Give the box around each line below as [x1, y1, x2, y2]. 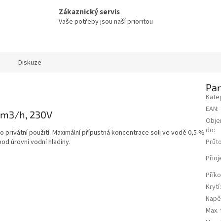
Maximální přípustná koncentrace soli [52, 127, 162, 138]
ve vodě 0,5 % [162, 127, 205, 138]
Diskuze [18, 58, 41, 68]
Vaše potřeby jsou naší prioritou [59, 16, 153, 27]
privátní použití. [5, 127, 52, 138]
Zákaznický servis [59, 6, 120, 17]
